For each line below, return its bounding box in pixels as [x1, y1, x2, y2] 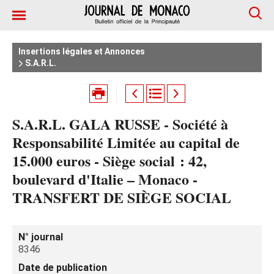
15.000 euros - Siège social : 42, [12, 150, 207, 171]
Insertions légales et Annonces [18, 46, 145, 56]
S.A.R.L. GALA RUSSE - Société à [12, 113, 228, 135]
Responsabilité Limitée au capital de [12, 131, 240, 153]
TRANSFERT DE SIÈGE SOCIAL [12, 187, 231, 208]
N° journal [18, 231, 63, 243]
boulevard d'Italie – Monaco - [12, 168, 198, 190]
